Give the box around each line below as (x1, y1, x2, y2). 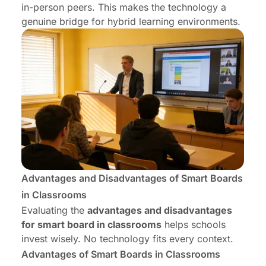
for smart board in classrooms (21, 218, 161, 231)
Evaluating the (21, 204, 87, 217)
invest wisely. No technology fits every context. (21, 233, 233, 245)
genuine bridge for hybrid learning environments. (21, 15, 240, 28)
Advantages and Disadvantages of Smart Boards (21, 172, 243, 185)
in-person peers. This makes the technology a (21, 1, 226, 14)
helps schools (161, 218, 226, 231)
